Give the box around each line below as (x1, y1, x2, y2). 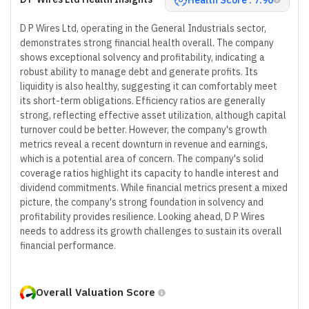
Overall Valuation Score (35, 285, 155, 299)
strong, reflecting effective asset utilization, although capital (19, 108, 286, 121)
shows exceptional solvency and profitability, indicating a (19, 50, 265, 63)
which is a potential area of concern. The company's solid (19, 152, 263, 165)
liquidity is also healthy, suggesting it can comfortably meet (19, 79, 277, 92)
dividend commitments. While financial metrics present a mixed (19, 181, 288, 194)
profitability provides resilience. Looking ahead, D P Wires (19, 210, 265, 223)
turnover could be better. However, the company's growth (19, 123, 267, 136)
